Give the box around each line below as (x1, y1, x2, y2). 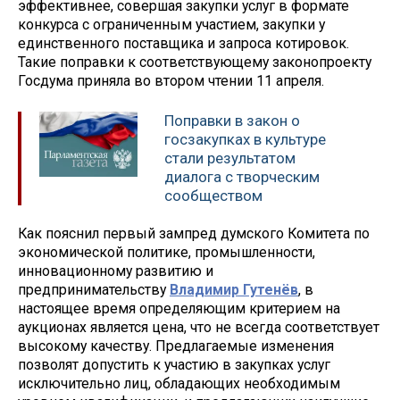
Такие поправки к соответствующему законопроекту (18, 54, 371, 71)
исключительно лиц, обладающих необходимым (18, 375, 340, 393)
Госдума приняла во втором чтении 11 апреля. (18, 72, 324, 89)
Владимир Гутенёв (170, 281, 298, 299)
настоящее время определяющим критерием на (18, 300, 340, 318)
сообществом (164, 186, 262, 204)
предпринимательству (18, 281, 170, 299)
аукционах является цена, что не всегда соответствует (18, 319, 379, 337)
